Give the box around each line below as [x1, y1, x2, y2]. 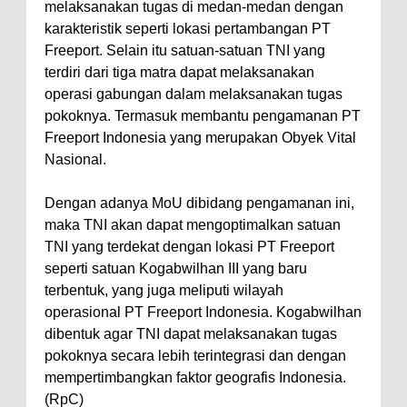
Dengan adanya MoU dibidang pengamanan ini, [45, 194, 354, 211]
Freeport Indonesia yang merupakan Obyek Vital [45, 129, 356, 145]
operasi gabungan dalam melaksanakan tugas [45, 85, 342, 102]
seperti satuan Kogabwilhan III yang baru [45, 260, 307, 276]
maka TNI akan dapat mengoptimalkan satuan [45, 216, 341, 233]
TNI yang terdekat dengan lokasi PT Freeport [45, 238, 334, 254]
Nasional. [45, 151, 106, 167]
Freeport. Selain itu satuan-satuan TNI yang [45, 42, 325, 58]
